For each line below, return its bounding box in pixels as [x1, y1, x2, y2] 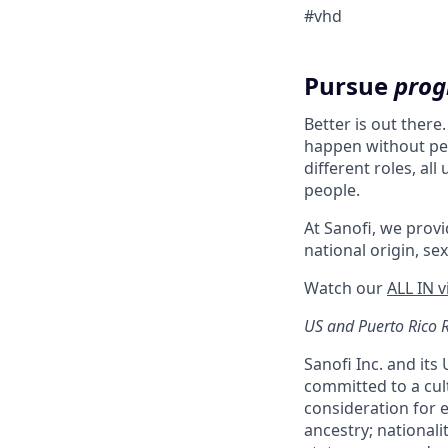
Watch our [304, 277, 387, 299]
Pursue [304, 69, 394, 102]
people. [304, 179, 360, 201]
